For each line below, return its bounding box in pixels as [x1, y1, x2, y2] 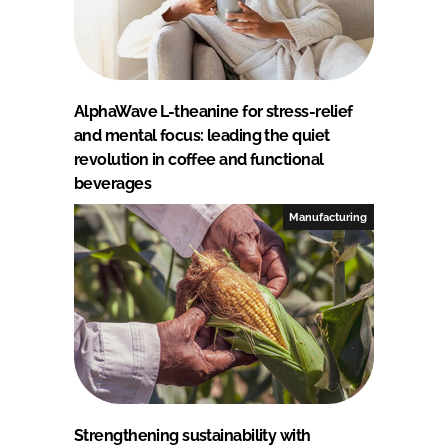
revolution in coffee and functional [74, 149, 324, 169]
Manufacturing [289, 210, 368, 223]
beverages [74, 173, 151, 193]
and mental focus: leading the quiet [74, 125, 330, 145]
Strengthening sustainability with [74, 425, 311, 445]
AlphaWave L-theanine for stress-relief [74, 101, 353, 121]
